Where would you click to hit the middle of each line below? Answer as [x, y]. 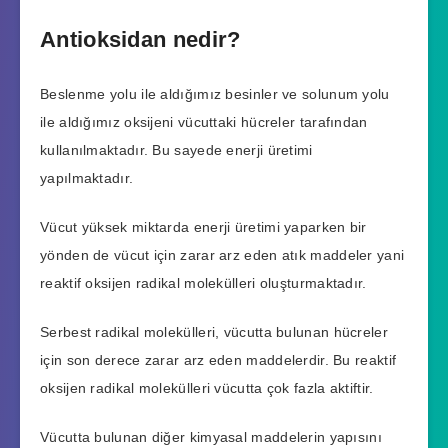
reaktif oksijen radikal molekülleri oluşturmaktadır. [203, 283]
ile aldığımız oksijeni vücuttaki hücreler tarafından [204, 122]
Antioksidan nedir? [140, 39]
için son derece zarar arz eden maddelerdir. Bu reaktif [218, 359]
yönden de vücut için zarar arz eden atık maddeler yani [222, 255]
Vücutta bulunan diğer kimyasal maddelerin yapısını [211, 436]
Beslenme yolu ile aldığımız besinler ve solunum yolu [215, 94]
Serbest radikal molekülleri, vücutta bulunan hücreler [214, 331]
